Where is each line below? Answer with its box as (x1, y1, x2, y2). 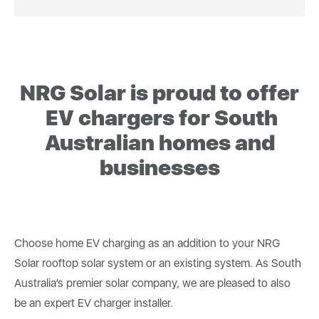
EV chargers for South (41, 104, 278, 130)
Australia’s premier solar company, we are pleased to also (14, 276, 291, 290)
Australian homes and (44, 129, 275, 155)
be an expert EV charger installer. (14, 296, 176, 310)
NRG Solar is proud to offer (20, 79, 299, 105)
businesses (99, 154, 220, 180)
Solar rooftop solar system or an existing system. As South (14, 256, 301, 270)
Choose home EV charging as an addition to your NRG (14, 236, 280, 250)
